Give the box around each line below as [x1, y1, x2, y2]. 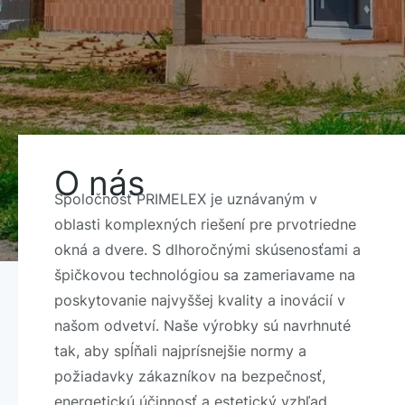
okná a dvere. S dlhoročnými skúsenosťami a [54, 240, 361, 259]
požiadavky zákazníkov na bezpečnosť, [54, 367, 325, 386]
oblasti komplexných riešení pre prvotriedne [54, 215, 356, 234]
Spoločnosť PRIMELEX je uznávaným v [54, 190, 317, 209]
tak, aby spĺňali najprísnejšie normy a [54, 342, 306, 361]
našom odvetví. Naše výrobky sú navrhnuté [54, 316, 351, 335]
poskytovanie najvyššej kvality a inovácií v [54, 291, 345, 310]
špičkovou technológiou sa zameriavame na [54, 266, 355, 285]
